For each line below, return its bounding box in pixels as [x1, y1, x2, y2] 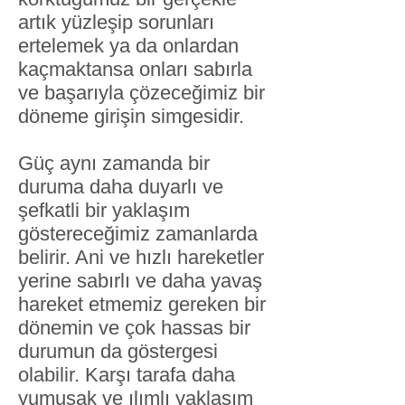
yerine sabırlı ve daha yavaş [18, 269, 262, 292]
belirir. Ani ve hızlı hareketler [18, 246, 264, 268]
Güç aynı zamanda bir [18, 152, 210, 174]
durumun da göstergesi [18, 340, 218, 363]
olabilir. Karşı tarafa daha [18, 363, 235, 386]
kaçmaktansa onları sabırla [18, 58, 252, 80]
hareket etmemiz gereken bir [18, 293, 266, 316]
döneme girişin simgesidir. [18, 105, 244, 127]
